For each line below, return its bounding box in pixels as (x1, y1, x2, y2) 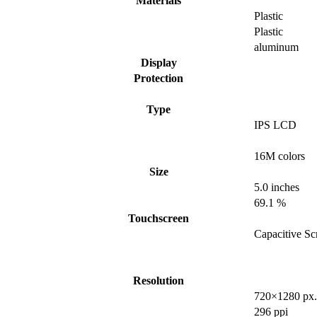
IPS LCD (254, 119, 296, 132)
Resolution (133, 275, 184, 287)
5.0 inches (254, 181, 299, 194)
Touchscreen (128, 212, 189, 225)
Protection (134, 72, 183, 85)
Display (140, 57, 177, 69)
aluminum (254, 41, 299, 54)
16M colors (254, 150, 305, 163)
